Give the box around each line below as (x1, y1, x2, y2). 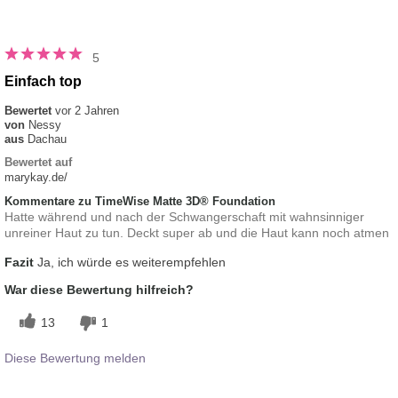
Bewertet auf (4, 155, 72, 170)
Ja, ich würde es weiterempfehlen (34, 255, 226, 270)
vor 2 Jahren (55, 104, 119, 118)
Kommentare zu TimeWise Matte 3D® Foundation (4, 195, 275, 209)
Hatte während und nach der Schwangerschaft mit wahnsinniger (4, 210, 364, 225)
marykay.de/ (4, 171, 68, 185)
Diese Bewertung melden (4, 351, 146, 366)
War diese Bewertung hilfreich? (4, 283, 194, 298)
